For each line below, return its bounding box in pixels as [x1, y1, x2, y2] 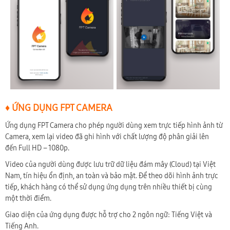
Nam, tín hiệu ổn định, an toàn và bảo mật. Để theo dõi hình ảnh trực [5, 171, 218, 180]
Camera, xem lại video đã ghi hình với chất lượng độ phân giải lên [5, 132, 209, 141]
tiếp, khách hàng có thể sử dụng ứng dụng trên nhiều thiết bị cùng [5, 182, 212, 191]
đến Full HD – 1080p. [5, 143, 69, 152]
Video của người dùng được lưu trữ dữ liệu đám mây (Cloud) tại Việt [5, 160, 216, 169]
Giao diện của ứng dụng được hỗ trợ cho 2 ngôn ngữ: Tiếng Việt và [5, 210, 212, 219]
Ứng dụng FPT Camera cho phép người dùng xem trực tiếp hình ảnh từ [5, 121, 223, 130]
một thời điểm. [5, 194, 51, 203]
